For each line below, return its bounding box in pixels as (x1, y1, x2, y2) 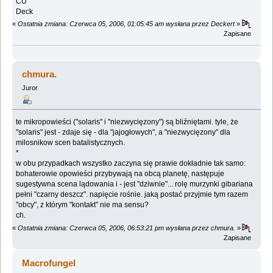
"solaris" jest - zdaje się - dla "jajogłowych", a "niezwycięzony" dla (16, 128, 231, 137)
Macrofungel (22, 257, 76, 268)
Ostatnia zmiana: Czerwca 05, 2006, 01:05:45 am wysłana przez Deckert (18, 20, 235, 28)
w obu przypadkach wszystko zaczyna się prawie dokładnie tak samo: (16, 159, 246, 168)
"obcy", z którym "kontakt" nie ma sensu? (16, 200, 153, 210)
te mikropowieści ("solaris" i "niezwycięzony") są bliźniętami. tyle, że (16, 118, 239, 127)
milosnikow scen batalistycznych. (16, 138, 126, 147)
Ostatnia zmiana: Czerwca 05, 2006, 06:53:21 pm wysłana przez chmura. (18, 224, 235, 232)
